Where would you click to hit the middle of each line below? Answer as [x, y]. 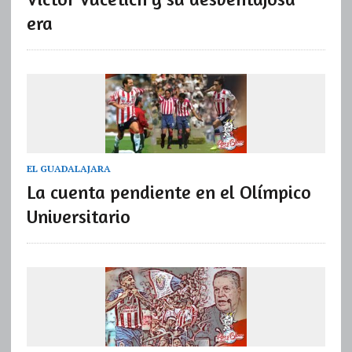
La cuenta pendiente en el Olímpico [169, 192]
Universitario [78, 217]
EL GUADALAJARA [68, 169]
